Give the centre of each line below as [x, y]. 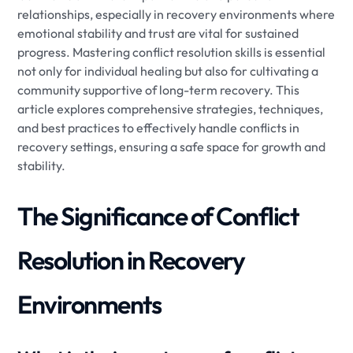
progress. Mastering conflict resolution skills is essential [172, 52]
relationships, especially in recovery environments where [176, 14]
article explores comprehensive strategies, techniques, [171, 109]
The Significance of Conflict [158, 216]
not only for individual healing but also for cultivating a [168, 71]
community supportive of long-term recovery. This [159, 90]
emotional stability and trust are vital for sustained [158, 33]
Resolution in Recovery [131, 260]
